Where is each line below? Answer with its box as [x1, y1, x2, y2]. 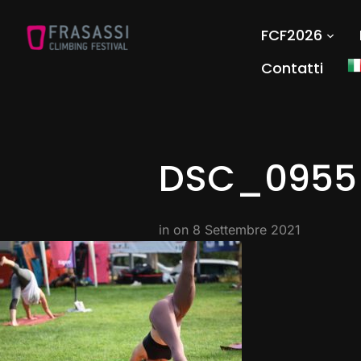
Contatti [260, 58, 323, 78]
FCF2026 [260, 25, 322, 45]
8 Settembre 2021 [193, 222, 301, 238]
